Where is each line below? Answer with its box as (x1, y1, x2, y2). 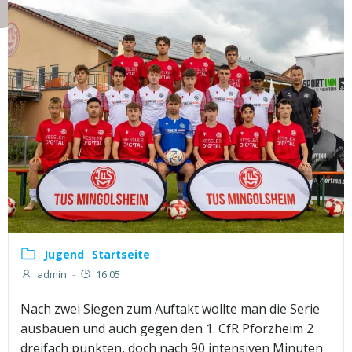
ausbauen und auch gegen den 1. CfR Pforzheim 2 (20, 320, 313, 338)
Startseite (92, 247, 150, 262)
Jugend (44, 247, 84, 262)
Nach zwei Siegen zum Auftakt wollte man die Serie (20, 300, 320, 318)
